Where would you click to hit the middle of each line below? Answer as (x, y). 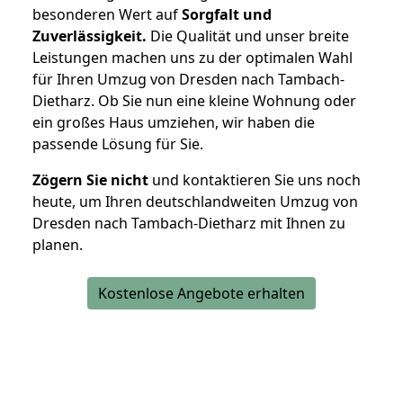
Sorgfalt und (227, 15)
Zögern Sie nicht (90, 180)
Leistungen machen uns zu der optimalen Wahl (193, 58)
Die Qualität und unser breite (248, 36)
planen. (58, 245)
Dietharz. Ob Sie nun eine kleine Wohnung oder (194, 101)
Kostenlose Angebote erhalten (201, 294)
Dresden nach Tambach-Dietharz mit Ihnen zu (189, 224)
